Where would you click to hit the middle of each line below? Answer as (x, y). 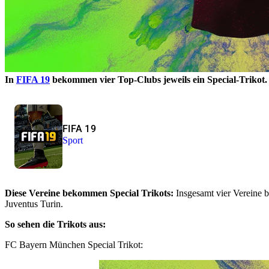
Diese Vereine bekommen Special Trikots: (90, 193)
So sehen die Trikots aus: (55, 224)
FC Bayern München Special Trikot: (74, 244)
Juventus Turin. (34, 204)
